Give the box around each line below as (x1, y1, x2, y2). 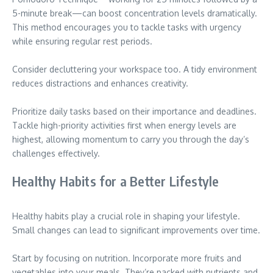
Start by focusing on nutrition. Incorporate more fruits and (12, 253, 241, 263)
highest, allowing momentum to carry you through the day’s (12, 134, 249, 144)
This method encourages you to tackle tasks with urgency (12, 22, 241, 32)
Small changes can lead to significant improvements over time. (12, 225, 260, 235)
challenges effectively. (12, 148, 100, 158)
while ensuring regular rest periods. (12, 36, 152, 46)
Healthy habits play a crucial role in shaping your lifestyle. (12, 211, 240, 221)
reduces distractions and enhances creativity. (12, 78, 188, 88)
